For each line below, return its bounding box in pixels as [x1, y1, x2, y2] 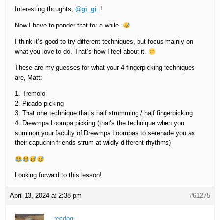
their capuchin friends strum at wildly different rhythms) [15, 139, 171, 147]
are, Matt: [15, 74, 43, 82]
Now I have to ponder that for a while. [15, 22, 123, 29]
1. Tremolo [15, 90, 46, 98]
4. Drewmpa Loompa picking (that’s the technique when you [15, 119, 185, 127]
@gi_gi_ [75, 5, 101, 13]
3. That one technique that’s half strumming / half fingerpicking [15, 110, 193, 117]
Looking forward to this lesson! [15, 171, 102, 179]
